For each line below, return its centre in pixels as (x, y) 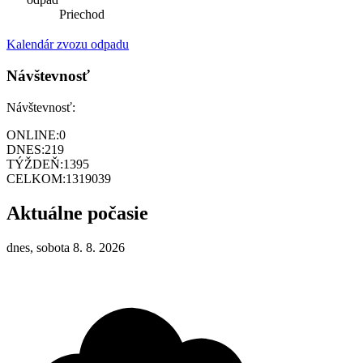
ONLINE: (33, 135)
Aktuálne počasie (77, 213)
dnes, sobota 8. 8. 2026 (66, 247)
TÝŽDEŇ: (35, 164)
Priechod (82, 15)
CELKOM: (36, 178)
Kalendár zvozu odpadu (68, 45)
